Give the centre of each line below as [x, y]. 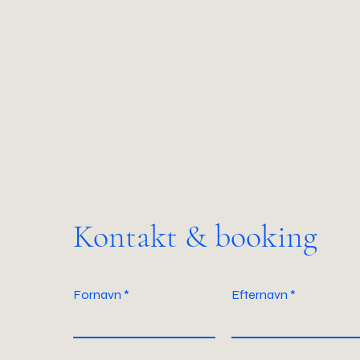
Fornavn [97, 295]
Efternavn [259, 295]
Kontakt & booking [195, 236]
